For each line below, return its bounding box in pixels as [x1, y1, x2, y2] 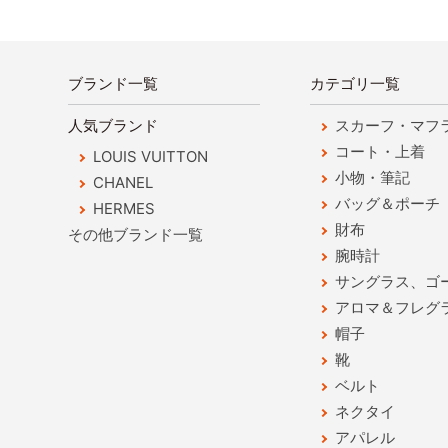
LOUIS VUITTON [93, 147, 208, 166]
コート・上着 [334, 142, 425, 161]
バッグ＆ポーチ [334, 194, 440, 213]
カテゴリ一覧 [309, 74, 400, 93]
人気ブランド [68, 116, 158, 135]
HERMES [93, 199, 155, 218]
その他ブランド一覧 [68, 225, 203, 244]
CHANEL [93, 173, 153, 192]
